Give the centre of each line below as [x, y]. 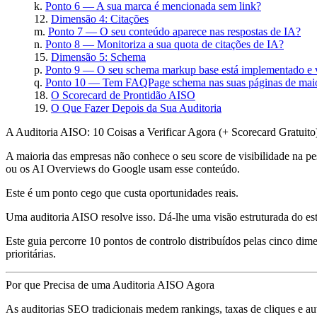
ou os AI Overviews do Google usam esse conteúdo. [123, 168]
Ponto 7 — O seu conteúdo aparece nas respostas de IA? [174, 31]
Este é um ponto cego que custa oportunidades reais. [122, 192]
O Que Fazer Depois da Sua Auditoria [136, 108]
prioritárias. [31, 253]
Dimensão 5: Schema [98, 57]
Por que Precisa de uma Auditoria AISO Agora [110, 284]
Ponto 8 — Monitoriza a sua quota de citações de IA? [165, 44]
